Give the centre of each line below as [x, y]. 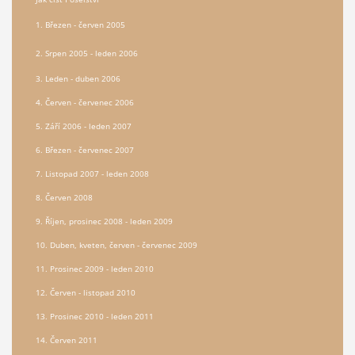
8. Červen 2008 [64, 198]
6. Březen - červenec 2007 [86, 150]
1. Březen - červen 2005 [80, 25]
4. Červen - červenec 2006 [84, 103]
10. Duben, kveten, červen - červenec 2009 [116, 245]
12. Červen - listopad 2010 [85, 293]
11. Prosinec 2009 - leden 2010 [94, 269]
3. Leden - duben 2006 [78, 79]
